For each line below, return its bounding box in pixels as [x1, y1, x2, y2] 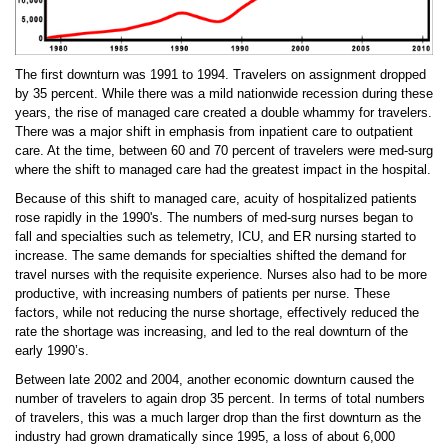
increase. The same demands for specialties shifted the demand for [15, 247, 406, 263]
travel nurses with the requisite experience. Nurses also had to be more [15, 266, 427, 282]
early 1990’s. [15, 342, 89, 358]
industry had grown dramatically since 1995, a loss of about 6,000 [15, 428, 395, 444]
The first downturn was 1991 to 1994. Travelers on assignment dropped [15, 66, 426, 82]
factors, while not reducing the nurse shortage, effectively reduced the [15, 304, 419, 320]
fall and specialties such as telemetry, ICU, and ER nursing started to [15, 228, 416, 244]
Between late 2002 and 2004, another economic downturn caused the [15, 371, 414, 387]
